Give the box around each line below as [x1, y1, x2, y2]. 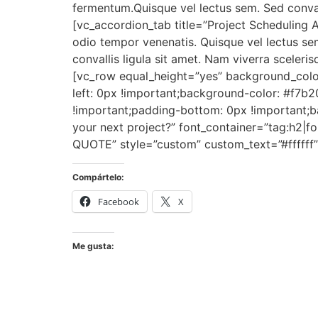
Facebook [98, 194, 139, 208]
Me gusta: [72, 240, 114, 251]
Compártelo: [72, 171, 124, 182]
